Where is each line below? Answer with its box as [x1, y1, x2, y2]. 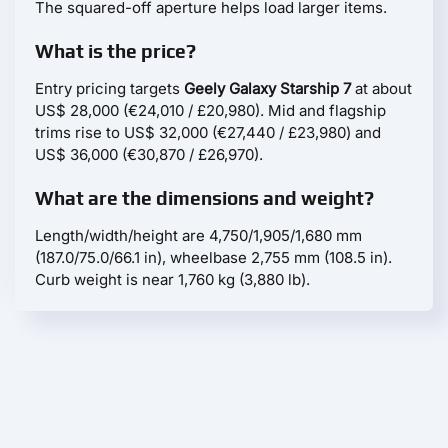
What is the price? [35, 40, 196, 63]
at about [351, 79, 412, 99]
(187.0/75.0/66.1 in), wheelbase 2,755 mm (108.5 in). [35, 248, 392, 268]
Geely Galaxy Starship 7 [184, 79, 351, 99]
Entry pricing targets [35, 79, 184, 99]
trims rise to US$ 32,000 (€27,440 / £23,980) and [35, 123, 381, 143]
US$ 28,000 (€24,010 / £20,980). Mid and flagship [35, 101, 386, 121]
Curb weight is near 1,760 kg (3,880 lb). [35, 270, 310, 290]
